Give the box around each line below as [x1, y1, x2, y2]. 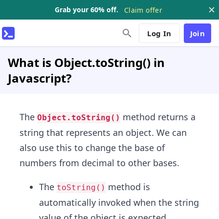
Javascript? [8, 70, 71, 86]
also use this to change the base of [20, 142, 165, 153]
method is [106, 181, 150, 193]
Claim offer [124, 5, 162, 15]
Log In [147, 28, 172, 38]
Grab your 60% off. [55, 5, 119, 14]
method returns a [120, 111, 196, 123]
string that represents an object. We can [20, 127, 187, 138]
